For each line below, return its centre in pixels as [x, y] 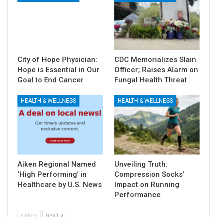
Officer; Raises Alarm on [156, 70]
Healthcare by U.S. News [60, 185]
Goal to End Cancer [51, 80]
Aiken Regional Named [57, 164]
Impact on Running [147, 185]
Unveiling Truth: [141, 164]
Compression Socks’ [149, 175]
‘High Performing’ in [52, 175]
